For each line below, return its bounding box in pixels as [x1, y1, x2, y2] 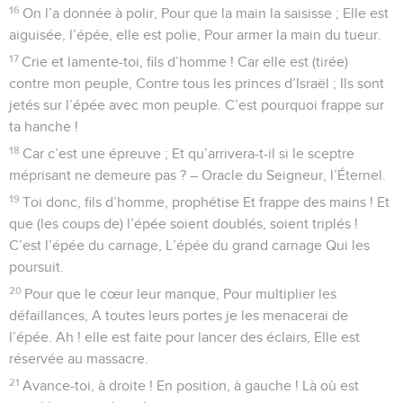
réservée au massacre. [9, 351, 148, 366]
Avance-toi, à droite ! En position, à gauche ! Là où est [22, 378, 360, 393]
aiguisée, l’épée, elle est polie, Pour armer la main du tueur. [9, 27, 381, 42]
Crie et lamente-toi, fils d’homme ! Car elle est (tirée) [22, 54, 349, 69]
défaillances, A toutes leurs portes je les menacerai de [9, 308, 348, 323]
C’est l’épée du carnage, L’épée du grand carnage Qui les [9, 237, 370, 253]
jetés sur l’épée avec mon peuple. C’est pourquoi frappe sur [9, 97, 384, 112]
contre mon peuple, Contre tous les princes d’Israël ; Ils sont [9, 76, 384, 91]
